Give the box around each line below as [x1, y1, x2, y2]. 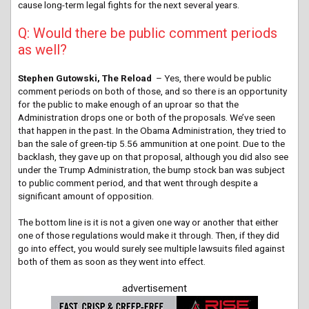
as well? [18, 41, 67, 59]
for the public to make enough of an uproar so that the [18, 99, 239, 110]
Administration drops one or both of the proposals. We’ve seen [18, 112, 275, 123]
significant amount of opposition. [18, 190, 158, 202]
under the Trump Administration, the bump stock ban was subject [18, 164, 285, 176]
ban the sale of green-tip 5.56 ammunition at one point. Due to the [18, 138, 285, 150]
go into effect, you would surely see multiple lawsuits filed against [18, 243, 285, 255]
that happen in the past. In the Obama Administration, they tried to [18, 125, 286, 137]
